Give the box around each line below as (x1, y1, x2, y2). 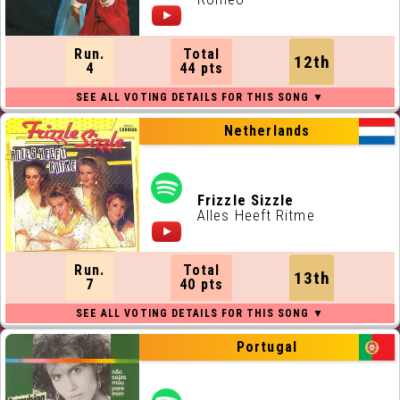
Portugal (237, 338, 297, 355)
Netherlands (223, 122, 311, 139)
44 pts (179, 60, 223, 77)
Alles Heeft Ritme (197, 206, 315, 224)
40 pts (179, 276, 223, 293)
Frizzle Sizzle (197, 191, 295, 209)
